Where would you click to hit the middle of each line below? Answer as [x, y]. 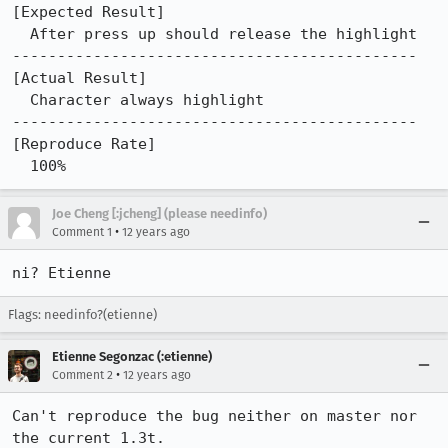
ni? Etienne [61, 273]
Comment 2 [82, 375]
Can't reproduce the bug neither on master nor [214, 416]
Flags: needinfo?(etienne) [82, 314]
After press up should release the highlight [21, 34]
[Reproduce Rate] [84, 144]
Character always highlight [21, 100]
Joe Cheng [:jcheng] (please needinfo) [159, 213]
